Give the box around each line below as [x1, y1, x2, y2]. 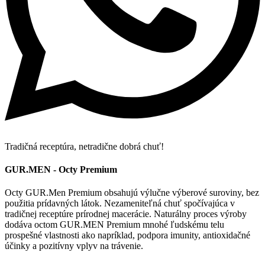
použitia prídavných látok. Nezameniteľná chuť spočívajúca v [5, 198, 235, 209]
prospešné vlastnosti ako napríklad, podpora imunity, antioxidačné [5, 230, 250, 241]
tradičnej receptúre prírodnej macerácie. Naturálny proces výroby [5, 209, 247, 219]
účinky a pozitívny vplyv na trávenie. [5, 241, 146, 251]
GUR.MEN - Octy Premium [5, 164, 117, 175]
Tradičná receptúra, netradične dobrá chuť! [5, 141, 164, 151]
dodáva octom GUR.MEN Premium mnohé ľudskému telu [5, 219, 224, 230]
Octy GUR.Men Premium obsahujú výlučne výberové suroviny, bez [5, 188, 259, 198]
